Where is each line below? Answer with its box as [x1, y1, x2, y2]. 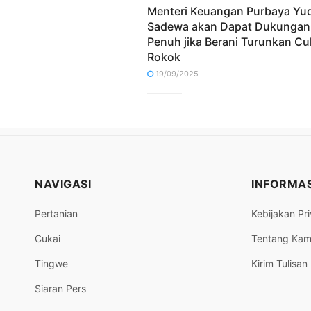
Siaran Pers [35, 282, 86, 294]
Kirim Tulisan [251, 257, 308, 269]
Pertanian [35, 207, 78, 219]
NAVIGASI [35, 176, 91, 191]
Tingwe [35, 257, 68, 269]
